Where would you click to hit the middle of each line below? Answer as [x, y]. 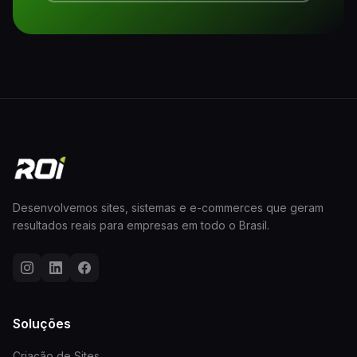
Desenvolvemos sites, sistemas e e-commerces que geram [168, 208]
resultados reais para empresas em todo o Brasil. [141, 226]
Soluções [42, 324]
